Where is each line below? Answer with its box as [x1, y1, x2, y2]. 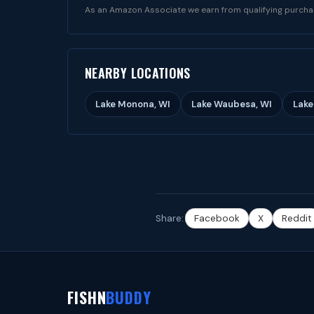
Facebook [194, 212, 240, 224]
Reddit [282, 212, 312, 224]
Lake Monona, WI [95, 98, 170, 110]
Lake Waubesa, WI [191, 98, 272, 110]
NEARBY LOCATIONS [85, 64, 191, 82]
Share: [156, 212, 184, 224]
